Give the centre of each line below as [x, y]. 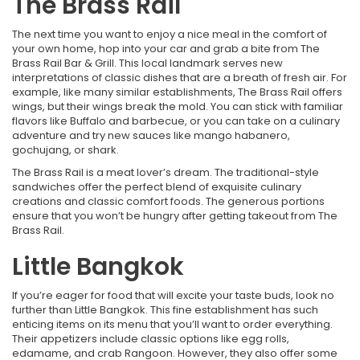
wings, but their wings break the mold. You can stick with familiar [178, 107]
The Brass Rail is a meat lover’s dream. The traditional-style [166, 173]
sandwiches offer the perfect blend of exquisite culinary [157, 187]
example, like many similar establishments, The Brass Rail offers [177, 92]
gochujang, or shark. [65, 150]
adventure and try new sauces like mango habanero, [151, 136]
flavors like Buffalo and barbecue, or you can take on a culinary [176, 121]
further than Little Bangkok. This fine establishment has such [165, 310]
